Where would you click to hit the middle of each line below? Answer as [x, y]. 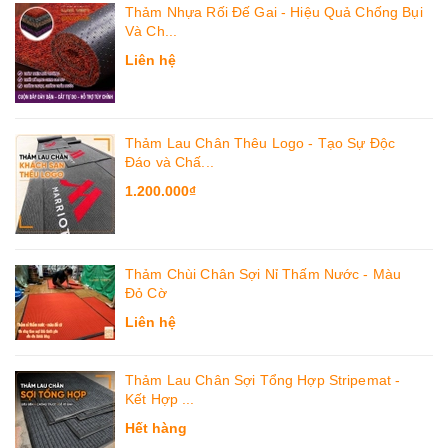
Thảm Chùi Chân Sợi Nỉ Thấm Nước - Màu [263, 274]
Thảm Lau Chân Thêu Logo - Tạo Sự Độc [260, 143]
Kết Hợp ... [160, 399]
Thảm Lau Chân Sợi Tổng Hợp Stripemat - [263, 380]
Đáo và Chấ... [169, 162]
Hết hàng [156, 428]
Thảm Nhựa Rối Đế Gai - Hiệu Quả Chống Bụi [274, 12]
